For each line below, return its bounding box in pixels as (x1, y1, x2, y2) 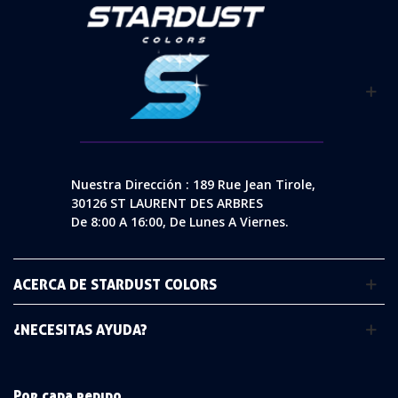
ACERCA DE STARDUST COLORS (13, 275, 217, 293)
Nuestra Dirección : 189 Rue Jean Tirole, (71, 175, 316, 193)
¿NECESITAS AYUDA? (13, 320, 147, 338)
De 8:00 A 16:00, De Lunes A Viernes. (71, 212, 290, 230)
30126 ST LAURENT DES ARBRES (71, 194, 264, 211)
